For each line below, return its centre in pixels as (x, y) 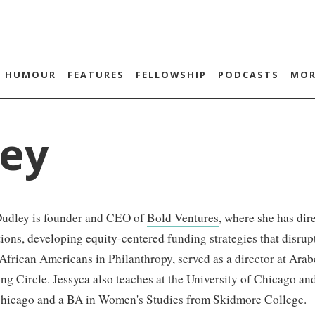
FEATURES (96, 75)
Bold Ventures (183, 218)
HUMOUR (30, 75)
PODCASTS (248, 75)
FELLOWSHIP (171, 75)
